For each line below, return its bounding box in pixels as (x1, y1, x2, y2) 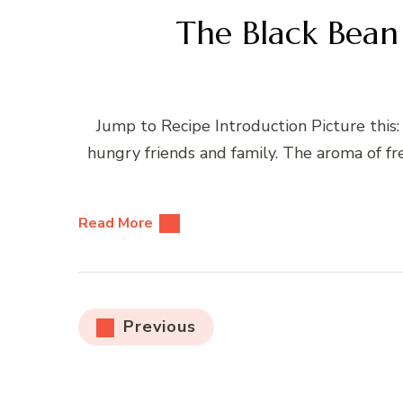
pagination (77, 341, 212, 378)
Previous (123, 316, 196, 338)
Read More (78, 213, 153, 234)
